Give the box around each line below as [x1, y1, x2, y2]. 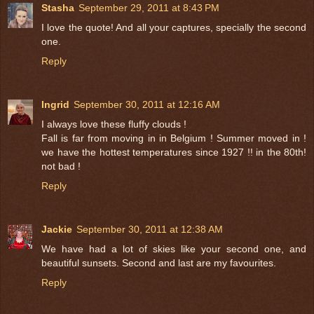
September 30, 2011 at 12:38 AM [76, 223, 223, 235]
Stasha [41, 1, 74, 13]
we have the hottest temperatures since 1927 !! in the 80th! [41, 146, 306, 158]
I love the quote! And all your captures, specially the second [41, 21, 306, 33]
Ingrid [41, 98, 69, 110]
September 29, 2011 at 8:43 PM [78, 1, 219, 13]
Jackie [41, 223, 72, 235]
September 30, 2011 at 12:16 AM [74, 98, 220, 110]
